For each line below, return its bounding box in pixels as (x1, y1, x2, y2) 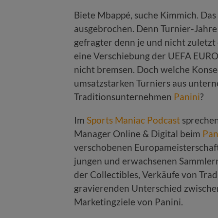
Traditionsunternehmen (74, 91, 174, 102)
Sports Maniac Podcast (87, 114, 180, 126)
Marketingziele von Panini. (74, 196, 183, 207)
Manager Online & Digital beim (74, 127, 202, 139)
